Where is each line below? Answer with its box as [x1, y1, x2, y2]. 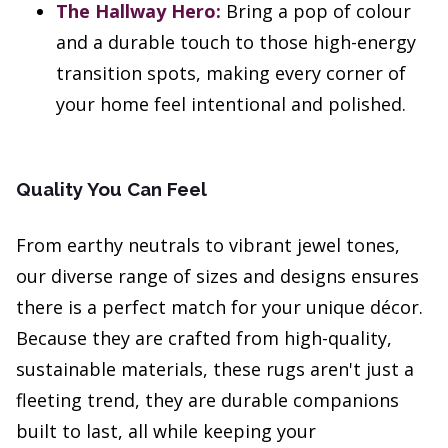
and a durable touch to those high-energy [56, 30, 416, 55]
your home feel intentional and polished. [56, 92, 406, 117]
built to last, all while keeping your [16, 419, 316, 444]
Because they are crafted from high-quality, [16, 326, 392, 351]
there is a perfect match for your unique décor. [16, 295, 423, 320]
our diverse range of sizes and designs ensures [16, 264, 419, 289]
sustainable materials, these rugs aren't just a [16, 357, 414, 382]
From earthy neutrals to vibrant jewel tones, [16, 233, 400, 258]
